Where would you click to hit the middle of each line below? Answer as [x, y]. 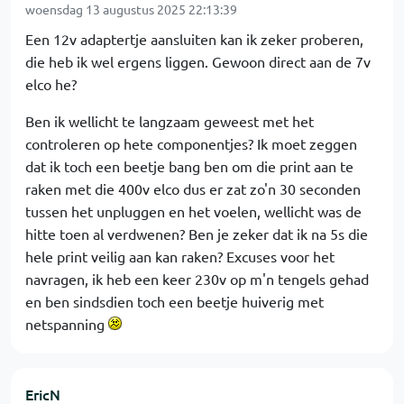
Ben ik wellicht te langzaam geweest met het [170, 121]
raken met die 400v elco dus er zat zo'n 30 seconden [193, 188]
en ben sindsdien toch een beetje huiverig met [174, 301]
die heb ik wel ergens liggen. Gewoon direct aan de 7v [198, 61]
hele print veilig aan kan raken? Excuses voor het [180, 256]
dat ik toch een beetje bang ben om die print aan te [189, 166]
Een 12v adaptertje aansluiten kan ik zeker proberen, [194, 39]
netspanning [67, 324]
